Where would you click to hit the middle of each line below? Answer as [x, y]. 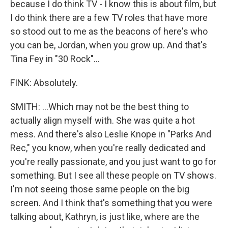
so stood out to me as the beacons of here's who [109, 31]
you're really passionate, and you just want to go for [113, 162]
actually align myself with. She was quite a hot [103, 120]
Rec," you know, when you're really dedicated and [108, 148]
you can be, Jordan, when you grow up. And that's [109, 45]
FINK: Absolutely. [44, 83]
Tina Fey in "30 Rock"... [55, 59]
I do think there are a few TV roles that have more [109, 18]
